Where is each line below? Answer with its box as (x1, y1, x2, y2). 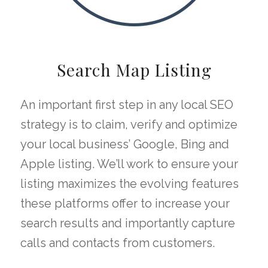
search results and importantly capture (20, 216, 235, 231)
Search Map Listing (56, 59, 212, 81)
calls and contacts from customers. (20, 236, 215, 251)
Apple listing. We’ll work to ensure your (20, 157, 238, 172)
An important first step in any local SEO (20, 98, 233, 112)
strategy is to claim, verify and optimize (20, 117, 237, 132)
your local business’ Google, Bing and (20, 137, 229, 152)
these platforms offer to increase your (20, 196, 230, 211)
